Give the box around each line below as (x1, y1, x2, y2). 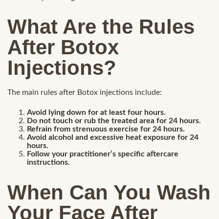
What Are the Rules (7, 15, 195, 39)
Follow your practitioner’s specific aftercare (27, 150, 178, 158)
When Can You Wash (7, 180, 211, 204)
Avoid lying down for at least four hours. (27, 109, 166, 117)
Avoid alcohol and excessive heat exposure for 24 (27, 133, 198, 142)
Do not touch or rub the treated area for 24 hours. (27, 117, 201, 125)
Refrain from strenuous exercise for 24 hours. (27, 125, 185, 133)
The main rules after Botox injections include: (7, 88, 162, 97)
